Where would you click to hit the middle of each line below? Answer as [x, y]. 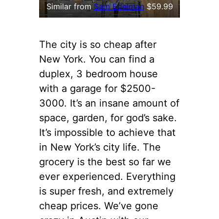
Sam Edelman [119, 7]
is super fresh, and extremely [106, 191]
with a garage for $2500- [97, 89]
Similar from [70, 7]
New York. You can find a [97, 59]
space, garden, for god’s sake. [108, 118]
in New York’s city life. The [100, 147]
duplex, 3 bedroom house [99, 74]
